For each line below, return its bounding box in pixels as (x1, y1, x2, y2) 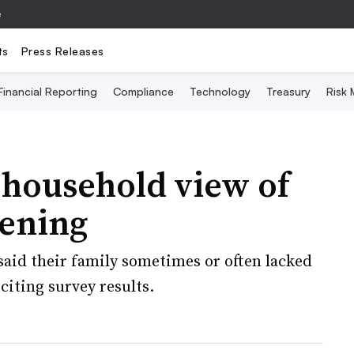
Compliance (112, 85, 174, 98)
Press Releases (21, 43, 104, 58)
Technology (189, 85, 250, 98)
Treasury (265, 85, 311, 98)
